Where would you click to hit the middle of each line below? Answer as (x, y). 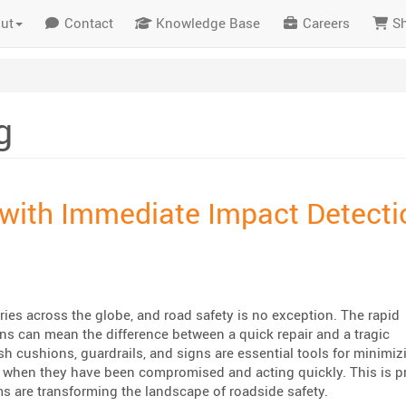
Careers (324, 22)
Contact (87, 22)
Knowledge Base (206, 22)
